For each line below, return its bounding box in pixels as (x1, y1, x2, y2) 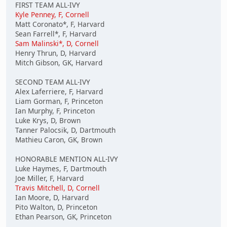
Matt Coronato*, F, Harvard (15, 19, 104, 29)
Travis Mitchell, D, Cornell (15, 183, 100, 193)
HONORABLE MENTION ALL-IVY (15, 154, 118, 164)
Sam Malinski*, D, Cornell (15, 39, 99, 49)
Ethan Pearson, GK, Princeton (15, 212, 111, 222)
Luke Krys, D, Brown (15, 116, 81, 126)
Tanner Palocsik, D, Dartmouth (15, 125, 116, 135)
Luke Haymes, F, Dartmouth (15, 164, 106, 174)
